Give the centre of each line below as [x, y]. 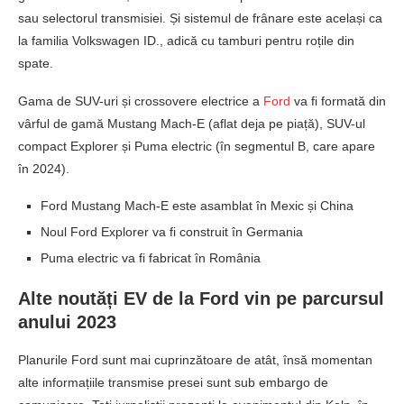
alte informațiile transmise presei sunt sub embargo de [173, 383]
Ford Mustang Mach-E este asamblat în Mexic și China [197, 206]
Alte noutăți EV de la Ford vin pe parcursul [201, 299]
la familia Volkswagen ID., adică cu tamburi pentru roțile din [186, 41]
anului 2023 [67, 322]
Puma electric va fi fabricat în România [151, 258]
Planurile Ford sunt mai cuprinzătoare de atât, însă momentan [195, 360]
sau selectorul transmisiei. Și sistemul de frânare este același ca [200, 18]
